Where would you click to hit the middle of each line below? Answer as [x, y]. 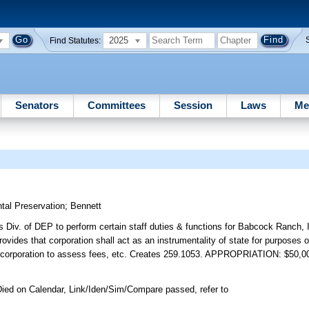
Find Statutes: [76, 40]
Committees [116, 105]
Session [193, 105]
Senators [37, 105]
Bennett [86, 206]
